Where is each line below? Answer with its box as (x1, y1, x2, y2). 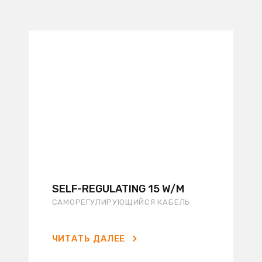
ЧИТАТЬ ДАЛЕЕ (51, 233, 126, 244)
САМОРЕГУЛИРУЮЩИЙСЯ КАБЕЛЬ (51, 198, 191, 206)
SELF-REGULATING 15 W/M (51, 182, 184, 195)
